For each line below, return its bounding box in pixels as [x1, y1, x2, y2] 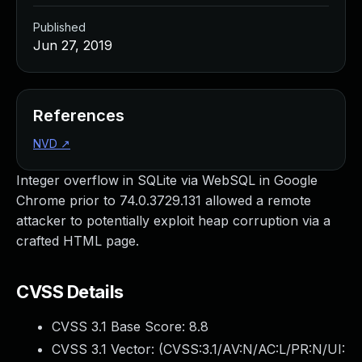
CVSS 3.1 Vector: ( [52, 341, 163, 357]
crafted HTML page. [16, 233, 139, 249]
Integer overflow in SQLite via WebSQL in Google [16, 172, 318, 188]
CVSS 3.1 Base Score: [52, 318, 189, 335]
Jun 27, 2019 [33, 37, 112, 53]
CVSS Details [16, 281, 124, 302]
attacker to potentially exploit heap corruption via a [16, 213, 330, 229]
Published [33, 20, 86, 34]
